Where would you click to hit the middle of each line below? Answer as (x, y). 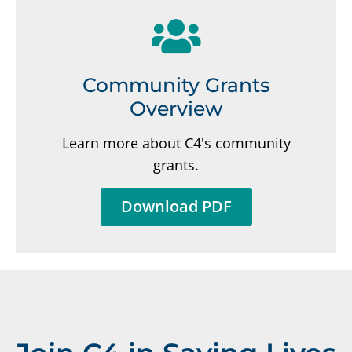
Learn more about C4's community (176, 143)
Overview (176, 109)
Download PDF (176, 207)
